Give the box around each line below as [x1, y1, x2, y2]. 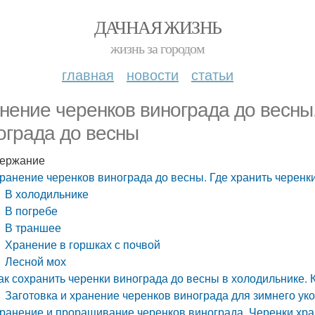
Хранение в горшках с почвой [5, 236, 161, 252]
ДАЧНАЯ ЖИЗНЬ [94, 15, 221, 39]
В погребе [5, 202, 58, 219]
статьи [191, 64, 233, 84]
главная [62, 64, 114, 84]
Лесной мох [5, 253, 67, 269]
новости [127, 64, 179, 84]
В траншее [5, 219, 62, 236]
